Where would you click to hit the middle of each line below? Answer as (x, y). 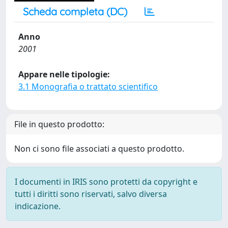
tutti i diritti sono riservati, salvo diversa (91, 194)
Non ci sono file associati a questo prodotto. (99, 149)
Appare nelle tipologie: (64, 74)
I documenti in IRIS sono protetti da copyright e (106, 182)
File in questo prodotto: (59, 124)
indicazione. (38, 206)
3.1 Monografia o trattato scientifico (88, 87)
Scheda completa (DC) (75, 11)
